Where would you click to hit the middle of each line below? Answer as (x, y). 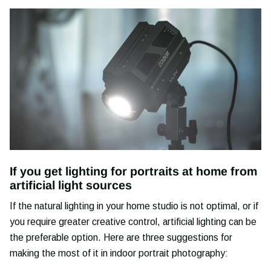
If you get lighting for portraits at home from (133, 171)
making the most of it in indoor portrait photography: (119, 253)
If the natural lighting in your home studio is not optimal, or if (134, 206)
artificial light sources (71, 185)
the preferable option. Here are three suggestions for (121, 237)
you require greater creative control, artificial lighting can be (133, 221)
